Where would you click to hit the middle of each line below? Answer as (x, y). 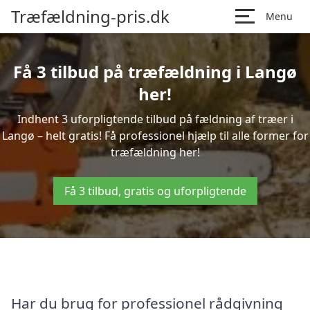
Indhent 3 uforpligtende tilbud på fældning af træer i (155, 119)
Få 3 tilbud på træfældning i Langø (155, 72)
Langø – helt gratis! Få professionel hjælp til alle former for (155, 136)
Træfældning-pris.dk (90, 16)
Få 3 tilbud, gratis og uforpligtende (155, 191)
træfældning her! (155, 152)
